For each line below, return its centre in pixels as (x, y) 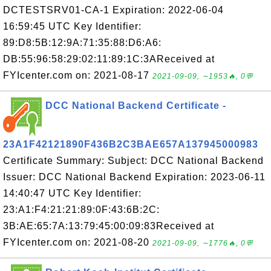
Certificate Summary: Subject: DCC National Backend (133, 161)
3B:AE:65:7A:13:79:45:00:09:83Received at (109, 226)
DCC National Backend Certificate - (136, 106)
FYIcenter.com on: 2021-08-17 (78, 75)
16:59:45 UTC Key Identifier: (72, 26)
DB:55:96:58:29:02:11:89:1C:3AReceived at (109, 59)
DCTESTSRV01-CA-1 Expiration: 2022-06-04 (113, 10)
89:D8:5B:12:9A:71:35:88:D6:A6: (82, 43)
